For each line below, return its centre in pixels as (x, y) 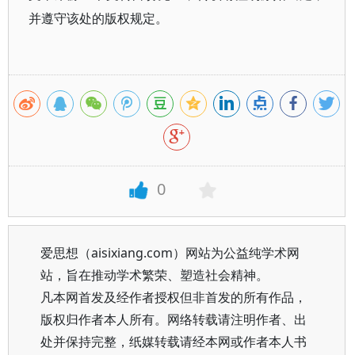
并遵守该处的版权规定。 (98, 18)
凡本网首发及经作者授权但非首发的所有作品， (174, 297)
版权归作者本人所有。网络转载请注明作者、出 (174, 319)
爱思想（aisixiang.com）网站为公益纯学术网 (170, 253)
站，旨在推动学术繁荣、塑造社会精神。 (155, 275)
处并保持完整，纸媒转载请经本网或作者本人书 (174, 342)
